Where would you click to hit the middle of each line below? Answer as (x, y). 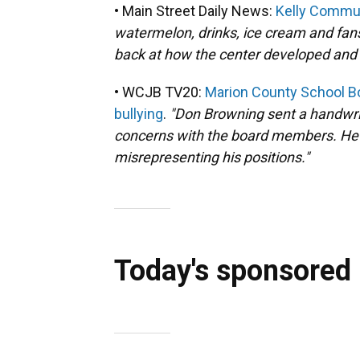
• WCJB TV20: (160, 92)
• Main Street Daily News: (195, 11)
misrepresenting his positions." (212, 157)
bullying (139, 114)
